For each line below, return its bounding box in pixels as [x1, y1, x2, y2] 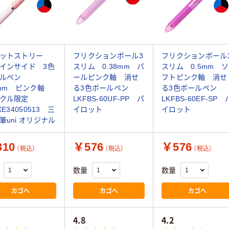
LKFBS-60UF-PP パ [73, 95, 145, 103]
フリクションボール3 [73, 52, 143, 60]
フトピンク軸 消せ [162, 73, 227, 82]
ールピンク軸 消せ [73, 73, 139, 82]
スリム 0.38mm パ [73, 62, 145, 71]
